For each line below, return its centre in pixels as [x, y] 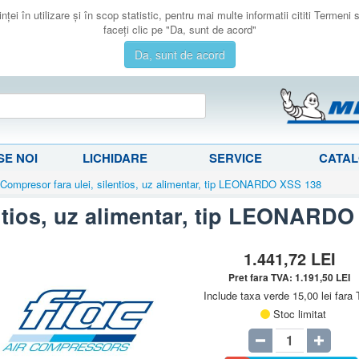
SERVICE [235, 157]
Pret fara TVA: [262, 277]
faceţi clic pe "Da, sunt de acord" [179, 29]
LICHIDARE [115, 157]
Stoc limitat [299, 313]
